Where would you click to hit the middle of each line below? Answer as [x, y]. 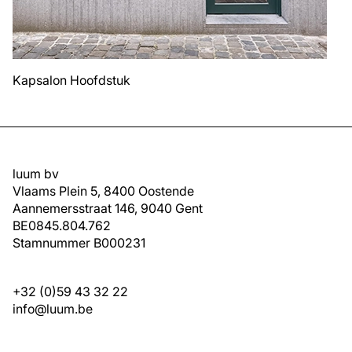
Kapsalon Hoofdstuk [71, 80]
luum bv [36, 173]
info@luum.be [53, 308]
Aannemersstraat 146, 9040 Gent [108, 208]
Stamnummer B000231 [79, 242]
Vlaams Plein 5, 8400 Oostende [103, 191]
